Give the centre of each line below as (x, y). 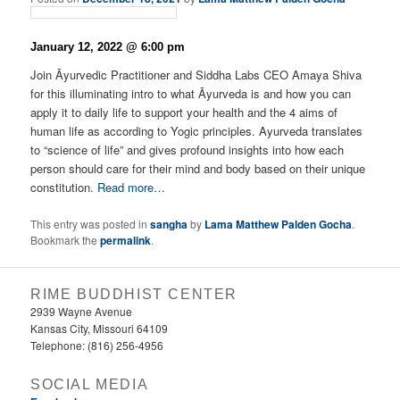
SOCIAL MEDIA (90, 385)
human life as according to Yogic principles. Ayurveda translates (197, 131)
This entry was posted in (91, 223)
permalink (126, 240)
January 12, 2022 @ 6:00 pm (108, 46)
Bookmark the (66, 239)
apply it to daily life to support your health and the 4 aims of (184, 112)
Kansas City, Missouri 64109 (100, 328)
